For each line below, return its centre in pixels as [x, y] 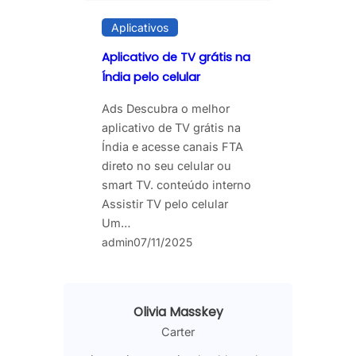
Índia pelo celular [151, 77]
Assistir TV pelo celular [165, 204]
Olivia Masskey [178, 312]
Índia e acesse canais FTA [172, 147]
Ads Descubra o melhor [166, 109]
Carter [178, 332]
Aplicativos [140, 27]
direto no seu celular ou [166, 166]
